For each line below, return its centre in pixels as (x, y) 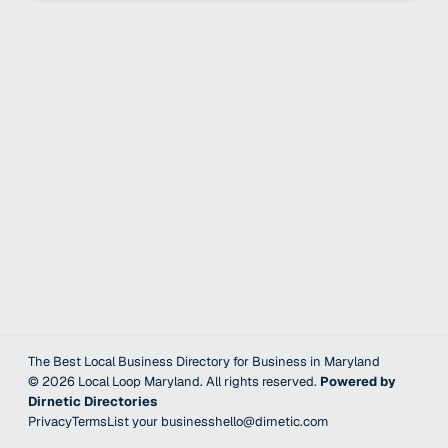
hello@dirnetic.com (271, 421)
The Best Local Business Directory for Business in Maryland (204, 361)
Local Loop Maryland (139, 381)
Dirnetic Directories (92, 401)
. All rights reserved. (260, 381)
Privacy (50, 421)
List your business (161, 421)
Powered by (358, 381)
